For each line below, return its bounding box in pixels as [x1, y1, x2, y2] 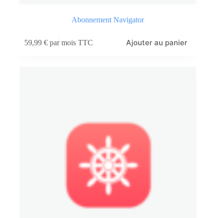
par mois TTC [50, 38, 93, 47]
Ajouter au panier [126, 38, 188, 48]
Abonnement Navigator [72, 16, 145, 24]
